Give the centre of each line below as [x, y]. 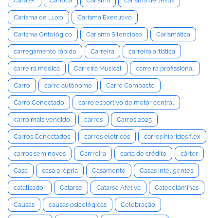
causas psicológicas [78, 205]
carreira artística [152, 51]
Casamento [109, 171]
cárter [189, 154]
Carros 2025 [134, 119]
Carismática [173, 34]
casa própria [60, 171]
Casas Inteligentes [166, 171]
